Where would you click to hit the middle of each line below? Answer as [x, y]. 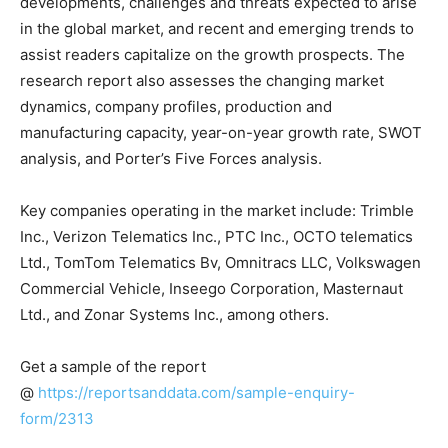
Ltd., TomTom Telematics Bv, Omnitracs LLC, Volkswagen [220, 262]
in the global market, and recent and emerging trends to [217, 28]
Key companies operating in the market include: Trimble [217, 210]
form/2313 [57, 418]
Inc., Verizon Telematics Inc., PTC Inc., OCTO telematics [216, 236]
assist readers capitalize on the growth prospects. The [212, 54]
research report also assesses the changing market [202, 80]
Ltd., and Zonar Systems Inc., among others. [174, 314]
